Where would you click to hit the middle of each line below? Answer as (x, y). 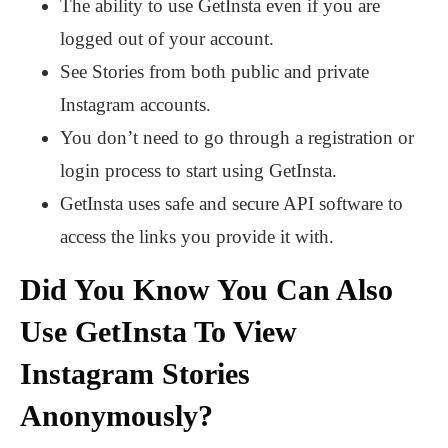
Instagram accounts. (135, 105)
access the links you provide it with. (197, 237)
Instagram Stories (135, 374)
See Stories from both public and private (214, 72)
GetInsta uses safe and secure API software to (231, 204)
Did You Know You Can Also (206, 290)
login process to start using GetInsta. (198, 171)
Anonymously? (116, 416)
